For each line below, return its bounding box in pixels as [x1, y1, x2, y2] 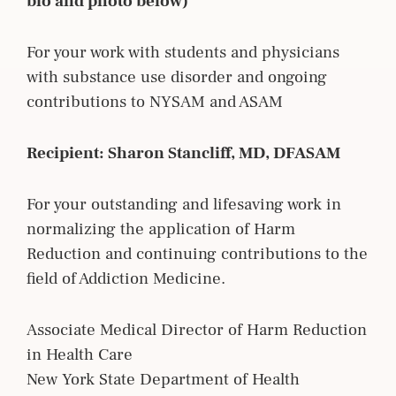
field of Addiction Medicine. [27, 267, 225, 289]
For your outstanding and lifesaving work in [27, 193, 341, 215]
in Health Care [27, 343, 133, 365]
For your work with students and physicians [27, 41, 339, 63]
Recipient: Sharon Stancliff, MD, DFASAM [27, 141, 340, 164]
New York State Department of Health [27, 368, 300, 390]
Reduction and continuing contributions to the [27, 242, 368, 264]
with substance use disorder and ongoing [27, 65, 327, 88]
